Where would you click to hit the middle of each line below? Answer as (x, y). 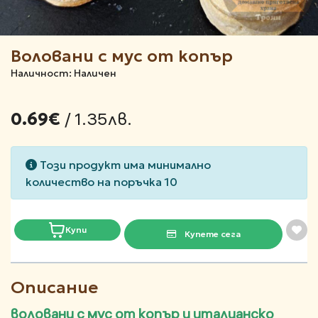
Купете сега (211, 234)
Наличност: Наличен (64, 73)
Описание (54, 288)
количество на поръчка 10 (102, 182)
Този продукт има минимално (124, 165)
